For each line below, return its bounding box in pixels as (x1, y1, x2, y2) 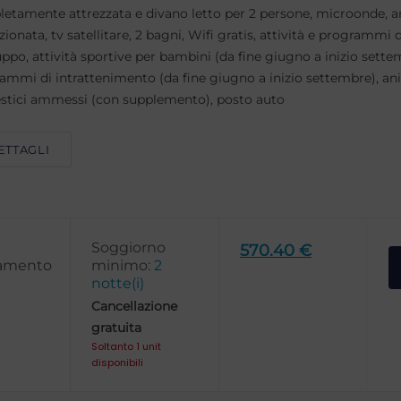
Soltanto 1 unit (91, 339, 161, 354)
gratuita (91, 320, 141, 336)
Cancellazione (91, 298, 177, 314)
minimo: (91, 257, 154, 274)
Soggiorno (91, 239, 166, 256)
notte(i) (91, 275, 144, 292)
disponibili (91, 355, 143, 370)
